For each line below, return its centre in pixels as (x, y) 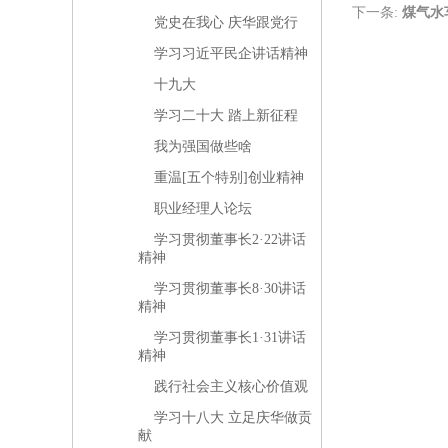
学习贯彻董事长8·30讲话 (230, 288)
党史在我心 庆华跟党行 (226, 22)
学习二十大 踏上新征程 (226, 115)
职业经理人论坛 (203, 208)
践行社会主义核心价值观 (231, 386)
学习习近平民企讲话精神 (231, 53)
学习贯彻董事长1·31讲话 (230, 337)
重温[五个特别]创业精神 (229, 177)
